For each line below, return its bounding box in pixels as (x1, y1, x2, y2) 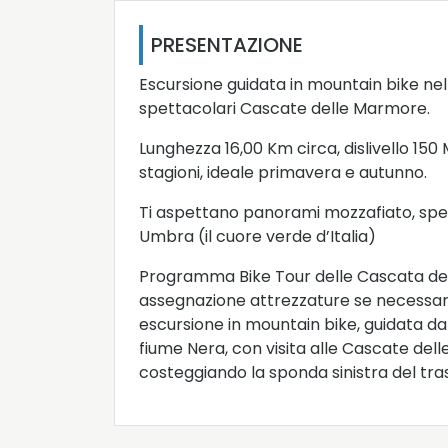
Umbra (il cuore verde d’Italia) (139, 225, 376, 249)
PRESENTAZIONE (151, 31, 303, 60)
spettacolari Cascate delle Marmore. (139, 97, 430, 121)
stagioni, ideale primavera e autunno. (139, 161, 427, 185)
